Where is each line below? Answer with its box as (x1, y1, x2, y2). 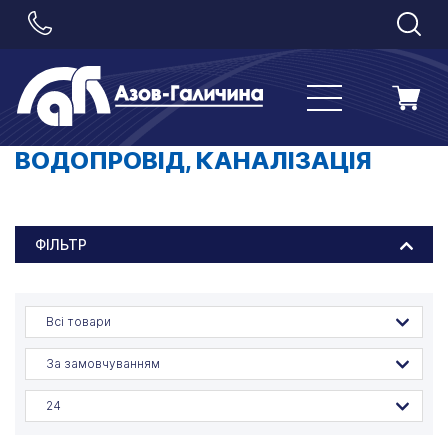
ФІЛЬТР (35, 236, 87, 254)
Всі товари (46, 314, 111, 330)
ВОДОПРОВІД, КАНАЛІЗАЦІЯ (15, 146, 372, 175)
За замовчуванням (46, 356, 160, 372)
